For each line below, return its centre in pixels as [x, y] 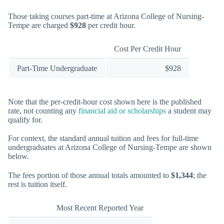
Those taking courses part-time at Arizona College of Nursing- [106, 16]
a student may [189, 111]
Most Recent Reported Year [100, 207]
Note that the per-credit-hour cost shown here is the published [105, 102]
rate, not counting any [43, 111]
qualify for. [25, 120]
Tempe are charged [39, 25]
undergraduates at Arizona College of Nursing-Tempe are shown [110, 147]
